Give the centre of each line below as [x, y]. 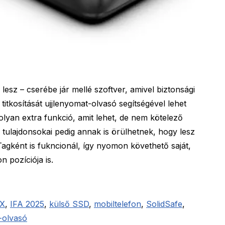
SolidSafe [164, 204]
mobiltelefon [118, 204]
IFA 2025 [27, 204]
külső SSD [69, 204]
